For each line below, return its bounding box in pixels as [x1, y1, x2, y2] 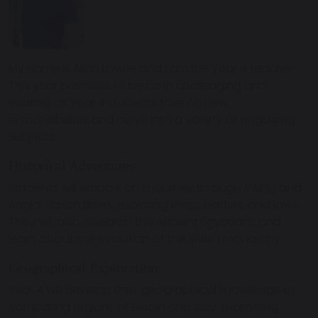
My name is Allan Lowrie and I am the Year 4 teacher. [9, 60, 296, 77]
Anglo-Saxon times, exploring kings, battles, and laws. [9, 197, 300, 214]
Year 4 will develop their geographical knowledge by [9, 282, 297, 299]
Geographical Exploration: [9, 260, 162, 276]
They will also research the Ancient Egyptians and [9, 214, 281, 231]
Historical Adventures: [9, 158, 139, 174]
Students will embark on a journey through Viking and [9, 180, 302, 197]
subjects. [9, 128, 57, 146]
